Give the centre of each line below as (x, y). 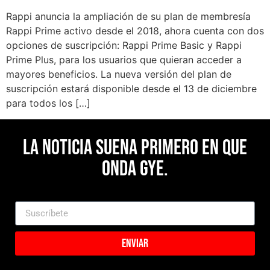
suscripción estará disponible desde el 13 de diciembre (131, 89)
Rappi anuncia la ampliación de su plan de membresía (128, 17)
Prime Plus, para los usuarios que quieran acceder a (124, 60)
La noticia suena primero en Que (135, 148)
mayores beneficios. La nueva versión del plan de (119, 74)
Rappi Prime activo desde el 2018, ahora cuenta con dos (135, 31)
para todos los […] (48, 103)
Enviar (135, 243)
